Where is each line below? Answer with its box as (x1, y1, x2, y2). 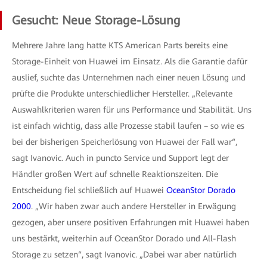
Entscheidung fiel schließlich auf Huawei (12, 185, 166, 195)
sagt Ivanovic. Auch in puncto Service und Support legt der (12, 153, 229, 163)
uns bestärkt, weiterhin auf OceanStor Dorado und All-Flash (12, 234, 236, 243)
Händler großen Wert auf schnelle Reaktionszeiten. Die (12, 169, 218, 179)
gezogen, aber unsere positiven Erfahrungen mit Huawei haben (12, 218, 249, 227)
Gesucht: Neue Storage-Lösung (12, 13, 181, 27)
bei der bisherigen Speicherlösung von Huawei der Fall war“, (12, 137, 237, 147)
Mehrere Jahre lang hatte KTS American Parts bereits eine (12, 41, 228, 50)
